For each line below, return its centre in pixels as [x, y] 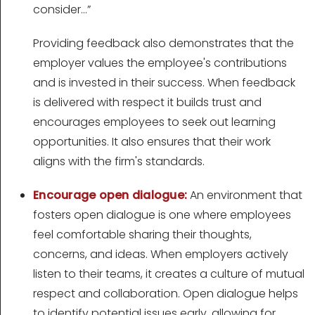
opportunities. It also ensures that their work [152, 142]
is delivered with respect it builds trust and [147, 103]
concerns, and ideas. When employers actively [161, 255]
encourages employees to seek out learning [154, 122]
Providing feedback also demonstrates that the [163, 44]
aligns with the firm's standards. [119, 162]
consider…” [62, 10]
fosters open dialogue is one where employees [162, 215]
